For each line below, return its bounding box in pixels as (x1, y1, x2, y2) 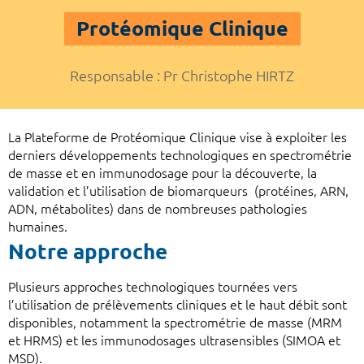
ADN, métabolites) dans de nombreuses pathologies (8, 201, 307, 217)
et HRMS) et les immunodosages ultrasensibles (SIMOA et (8, 333, 340, 349)
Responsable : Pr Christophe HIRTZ (70, 67, 294, 84)
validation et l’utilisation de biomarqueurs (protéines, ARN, (8, 184, 349, 199)
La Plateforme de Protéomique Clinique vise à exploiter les (8, 130, 347, 145)
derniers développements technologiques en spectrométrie (8, 148, 352, 163)
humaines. (8, 219, 67, 235)
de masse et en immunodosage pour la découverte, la (8, 166, 317, 181)
